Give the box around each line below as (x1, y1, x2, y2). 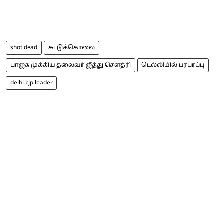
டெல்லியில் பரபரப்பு (141, 61, 204, 69)
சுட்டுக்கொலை (48, 44, 95, 51)
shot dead (10, 44, 37, 51)
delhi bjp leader (10, 79, 53, 86)
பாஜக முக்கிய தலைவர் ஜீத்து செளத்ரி (10, 61, 131, 69)
